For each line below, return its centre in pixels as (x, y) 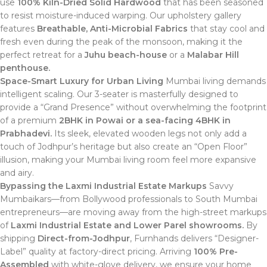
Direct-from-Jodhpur (84, 238)
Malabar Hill (213, 55)
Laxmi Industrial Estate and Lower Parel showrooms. (127, 225)
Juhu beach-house (126, 55)
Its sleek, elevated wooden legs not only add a (149, 133)
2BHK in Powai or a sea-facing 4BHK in (145, 120)
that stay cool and (226, 29)
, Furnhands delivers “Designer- (194, 238)
